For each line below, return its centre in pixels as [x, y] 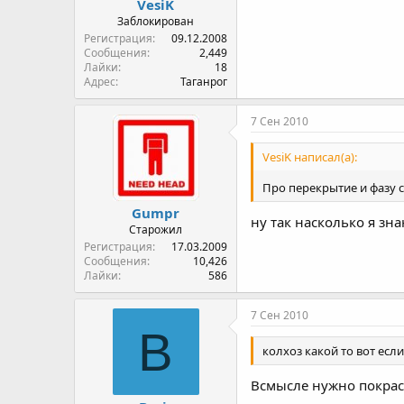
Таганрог [204, 82]
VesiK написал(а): [310, 157]
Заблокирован [156, 21]
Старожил [156, 230]
